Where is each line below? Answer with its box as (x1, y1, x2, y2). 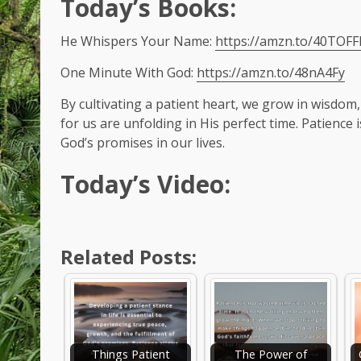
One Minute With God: (60, 64, 197, 81)
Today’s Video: (60, 168, 230, 201)
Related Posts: (60, 243, 197, 270)
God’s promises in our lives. (60, 134, 225, 151)
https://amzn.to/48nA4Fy (197, 64, 345, 81)
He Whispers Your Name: (60, 32, 215, 50)
